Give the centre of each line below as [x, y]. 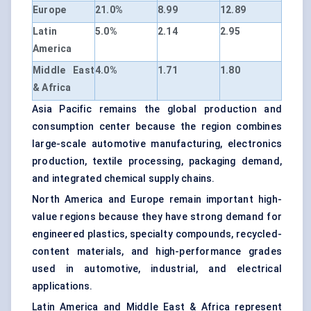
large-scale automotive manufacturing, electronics [157, 144]
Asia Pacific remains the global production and [157, 109]
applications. [62, 286]
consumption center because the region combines [157, 127]
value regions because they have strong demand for [157, 217]
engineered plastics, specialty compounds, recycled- [157, 234]
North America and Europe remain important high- [157, 200]
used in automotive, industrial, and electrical [157, 269]
